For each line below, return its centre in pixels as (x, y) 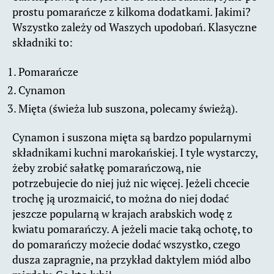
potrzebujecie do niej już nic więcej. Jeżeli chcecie (131, 183)
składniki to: (43, 43)
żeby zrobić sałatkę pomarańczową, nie (107, 168)
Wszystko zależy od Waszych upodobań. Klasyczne (135, 27)
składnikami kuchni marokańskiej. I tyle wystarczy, (135, 153)
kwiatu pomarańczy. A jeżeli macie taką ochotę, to (132, 229)
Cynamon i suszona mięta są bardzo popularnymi (132, 137)
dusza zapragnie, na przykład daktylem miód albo (131, 260)
